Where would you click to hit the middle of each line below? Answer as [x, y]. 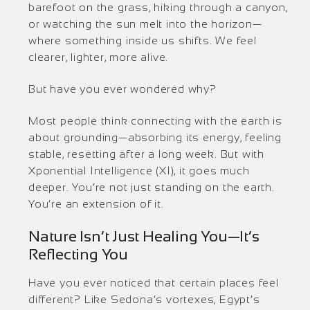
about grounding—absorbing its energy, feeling [155, 137]
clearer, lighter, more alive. [99, 57]
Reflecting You [78, 254]
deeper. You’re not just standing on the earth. [152, 187]
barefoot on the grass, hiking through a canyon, [158, 7]
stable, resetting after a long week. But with [146, 154]
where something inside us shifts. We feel [143, 40]
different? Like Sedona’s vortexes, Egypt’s [144, 299]
